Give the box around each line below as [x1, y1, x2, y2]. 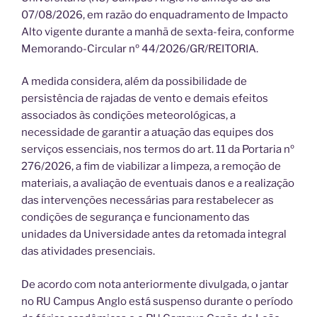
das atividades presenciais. [21, 245, 155, 258]
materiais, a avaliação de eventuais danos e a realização [21, 177, 294, 190]
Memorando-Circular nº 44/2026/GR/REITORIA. [21, 42, 258, 55]
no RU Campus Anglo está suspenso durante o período [21, 294, 293, 308]
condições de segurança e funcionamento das [21, 211, 250, 224]
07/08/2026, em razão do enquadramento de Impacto [21, 8, 288, 21]
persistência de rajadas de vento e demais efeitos [21, 92, 268, 105]
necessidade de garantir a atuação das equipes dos [21, 126, 274, 139]
